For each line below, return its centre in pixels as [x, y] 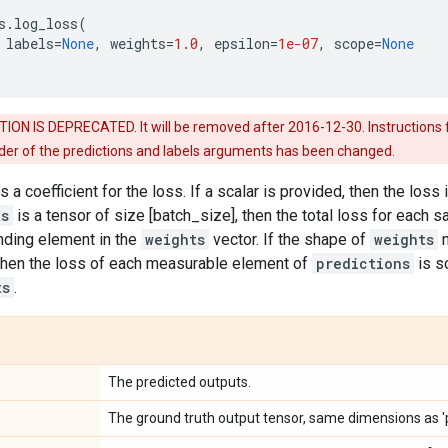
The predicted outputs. [179, 382]
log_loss [46, 23]
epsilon [242, 43]
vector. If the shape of [289, 239]
